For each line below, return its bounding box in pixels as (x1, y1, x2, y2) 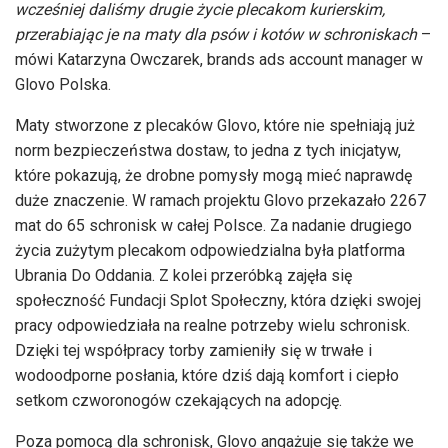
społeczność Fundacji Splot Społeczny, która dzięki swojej (15, 290, 421, 310)
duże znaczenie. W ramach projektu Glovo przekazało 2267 (15, 190, 426, 210)
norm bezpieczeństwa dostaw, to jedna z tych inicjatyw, (15, 140, 401, 160)
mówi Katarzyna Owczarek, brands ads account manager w (15, 49, 423, 69)
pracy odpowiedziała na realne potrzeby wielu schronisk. (15, 315, 410, 335)
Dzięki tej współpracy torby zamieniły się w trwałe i (15, 340, 372, 360)
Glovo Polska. (15, 74, 111, 94)
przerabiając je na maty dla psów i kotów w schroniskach (15, 24, 421, 44)
